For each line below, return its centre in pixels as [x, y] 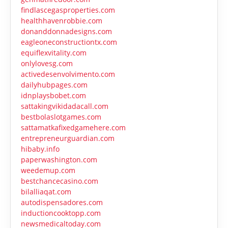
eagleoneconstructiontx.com [69, 42]
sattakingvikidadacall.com [65, 106]
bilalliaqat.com [46, 192]
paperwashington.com [59, 160]
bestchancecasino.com [60, 181]
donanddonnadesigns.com [66, 32]
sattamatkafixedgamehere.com [73, 128]
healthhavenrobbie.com [62, 21]
